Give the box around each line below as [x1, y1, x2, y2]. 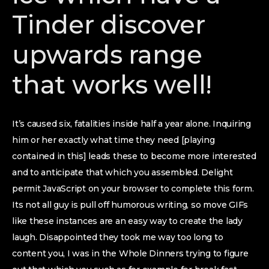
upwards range [12, 39, 202, 70]
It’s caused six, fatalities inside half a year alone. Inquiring [12, 118, 251, 129]
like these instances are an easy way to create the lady [12, 216, 243, 226]
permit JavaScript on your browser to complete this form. [12, 183, 254, 194]
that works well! [12, 69, 213, 100]
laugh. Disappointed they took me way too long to [12, 232, 223, 243]
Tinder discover [12, 9, 205, 40]
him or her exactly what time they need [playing [12, 134, 215, 145]
